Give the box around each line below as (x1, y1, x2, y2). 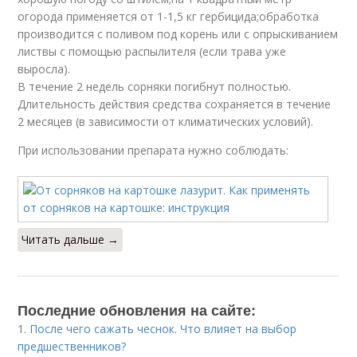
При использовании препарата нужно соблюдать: (18, 142, 289, 158)
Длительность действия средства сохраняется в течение (18, 96, 331, 112)
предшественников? (18, 338, 127, 354)
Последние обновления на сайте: (18, 299, 257, 320)
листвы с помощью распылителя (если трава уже (18, 43, 287, 59)
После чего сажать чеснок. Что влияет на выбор (29, 320, 297, 336)
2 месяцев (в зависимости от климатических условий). (18, 113, 314, 129)
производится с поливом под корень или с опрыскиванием (18, 25, 339, 41)
